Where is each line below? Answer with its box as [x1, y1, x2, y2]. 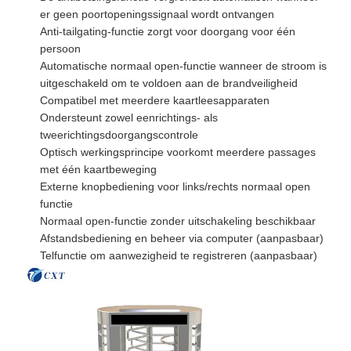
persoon [39, 42, 81, 55]
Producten [116, 300, 168, 313]
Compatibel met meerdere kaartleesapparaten [39, 93, 270, 107]
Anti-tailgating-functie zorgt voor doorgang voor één [39, 24, 295, 38]
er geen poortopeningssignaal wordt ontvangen [39, 7, 274, 20]
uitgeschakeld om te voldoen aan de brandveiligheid [39, 76, 298, 89]
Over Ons [185, 300, 233, 313]
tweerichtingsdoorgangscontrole [39, 128, 198, 141]
